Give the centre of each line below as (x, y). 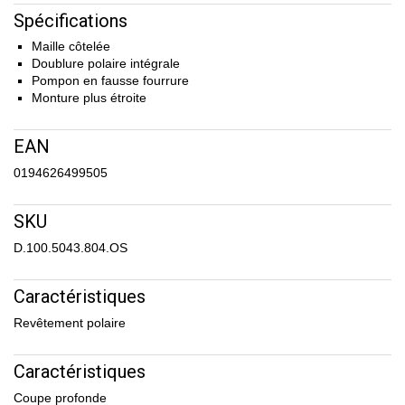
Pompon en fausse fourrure (110, 81)
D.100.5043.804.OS (71, 248)
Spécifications (71, 21)
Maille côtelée (71, 47)
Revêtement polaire (70, 323)
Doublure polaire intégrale (106, 64)
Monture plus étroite (89, 98)
